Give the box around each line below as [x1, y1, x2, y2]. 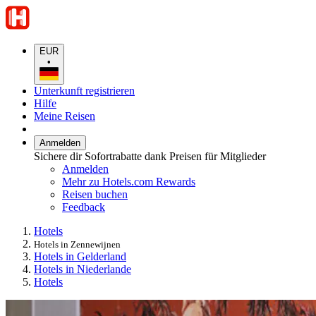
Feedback [62, 200, 105, 213]
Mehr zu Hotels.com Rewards [62, 175, 195, 188]
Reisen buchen [62, 188, 128, 200]
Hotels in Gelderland [34, 250, 126, 262]
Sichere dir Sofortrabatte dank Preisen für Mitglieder [34, 150, 266, 162]
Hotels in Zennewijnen [34, 238, 121, 250]
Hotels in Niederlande [34, 262, 131, 275]
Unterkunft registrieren [34, 84, 135, 97]
